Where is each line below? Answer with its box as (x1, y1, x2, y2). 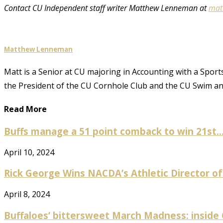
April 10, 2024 (4, 146, 54, 158)
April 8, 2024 (4, 189, 50, 200)
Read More (4, 103, 47, 114)
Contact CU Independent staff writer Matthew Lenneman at (4, 2, 209, 13)
